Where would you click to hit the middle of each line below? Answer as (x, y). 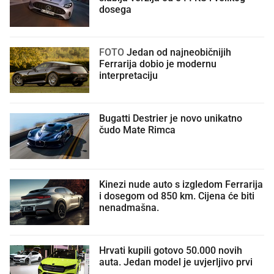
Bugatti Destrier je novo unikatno (171, 118)
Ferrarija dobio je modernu (158, 64)
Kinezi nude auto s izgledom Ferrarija (181, 184)
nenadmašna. (129, 208)
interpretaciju (128, 76)
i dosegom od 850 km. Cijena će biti (177, 196)
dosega (115, 9)
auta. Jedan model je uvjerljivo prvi (176, 262)
